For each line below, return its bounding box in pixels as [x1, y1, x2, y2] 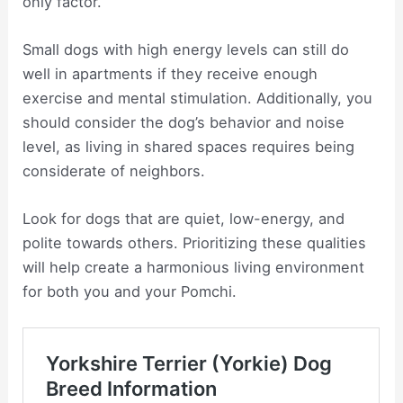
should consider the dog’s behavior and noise [22, 112, 345, 131]
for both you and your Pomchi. [22, 282, 237, 301]
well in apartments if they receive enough [22, 64, 318, 83]
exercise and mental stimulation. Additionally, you [22, 88, 373, 107]
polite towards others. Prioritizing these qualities [22, 234, 367, 253]
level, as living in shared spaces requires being [22, 137, 355, 156]
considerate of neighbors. [22, 161, 206, 180]
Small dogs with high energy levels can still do [22, 40, 350, 58]
